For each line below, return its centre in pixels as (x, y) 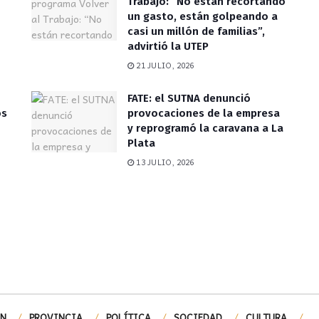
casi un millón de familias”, (196, 31)
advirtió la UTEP (168, 46)
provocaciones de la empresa (204, 113)
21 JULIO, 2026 (164, 65)
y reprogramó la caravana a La (205, 128)
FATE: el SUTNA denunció (189, 98)
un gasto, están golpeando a (203, 16)
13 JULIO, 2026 (164, 162)
